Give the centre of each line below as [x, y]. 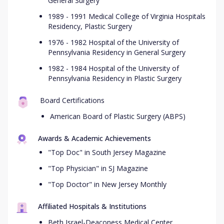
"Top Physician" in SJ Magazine [98, 168]
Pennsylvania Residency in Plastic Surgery [115, 78]
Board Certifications [72, 100]
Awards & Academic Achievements [94, 138]
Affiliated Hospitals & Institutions [92, 206]
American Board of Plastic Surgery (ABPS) [118, 116]
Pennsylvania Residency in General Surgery [117, 52]
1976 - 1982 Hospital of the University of [113, 42]
